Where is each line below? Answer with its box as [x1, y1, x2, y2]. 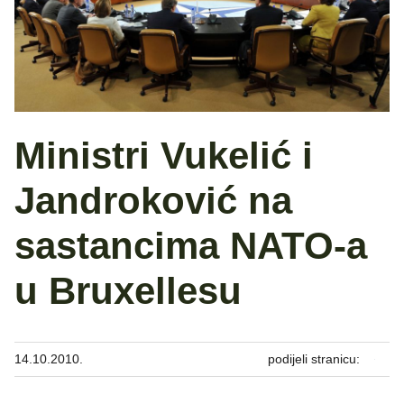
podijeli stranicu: [268, 352, 360, 367]
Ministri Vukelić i [14, 134, 313, 178]
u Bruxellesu [14, 270, 242, 313]
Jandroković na [14, 179, 292, 223]
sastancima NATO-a [14, 225, 367, 268]
